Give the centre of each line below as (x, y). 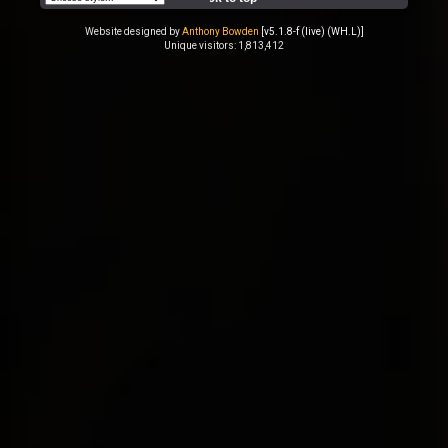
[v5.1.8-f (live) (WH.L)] (312, 31)
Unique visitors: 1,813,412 (224, 45)
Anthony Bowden (220, 31)
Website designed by (133, 31)
